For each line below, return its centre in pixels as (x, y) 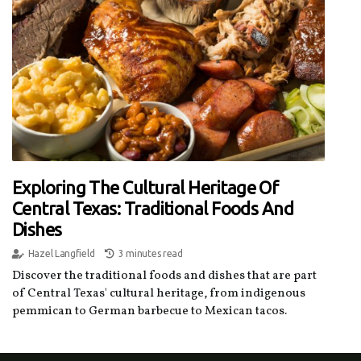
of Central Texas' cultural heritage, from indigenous (159, 293)
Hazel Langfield (61, 253)
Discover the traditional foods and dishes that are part (164, 276)
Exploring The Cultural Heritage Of (145, 187)
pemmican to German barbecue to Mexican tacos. (149, 311)
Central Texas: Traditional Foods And (153, 208)
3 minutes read (150, 253)
